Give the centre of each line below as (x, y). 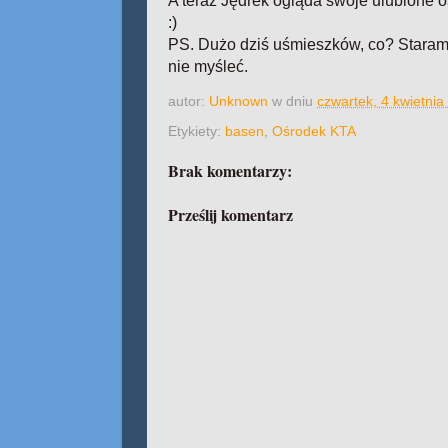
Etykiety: (196, 130)
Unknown (238, 101)
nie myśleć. (208, 67)
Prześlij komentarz (230, 215)
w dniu (294, 101)
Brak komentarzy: (230, 170)
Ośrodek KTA (314, 130)
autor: (188, 101)
